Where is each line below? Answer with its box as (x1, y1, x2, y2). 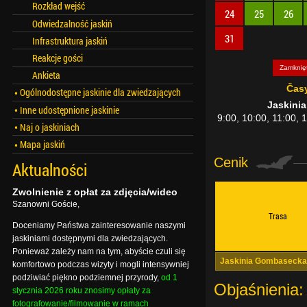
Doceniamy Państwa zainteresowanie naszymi (12, 220, 186, 230)
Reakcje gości (32, 51, 83, 64)
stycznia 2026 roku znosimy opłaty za (12, 285, 151, 295)
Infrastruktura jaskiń (32, 34, 108, 47)
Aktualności (12, 158, 87, 181)
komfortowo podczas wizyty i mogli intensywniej (12, 259, 189, 269)
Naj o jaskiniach (19, 120, 79, 134)
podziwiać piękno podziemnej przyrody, (12, 272, 161, 282)
